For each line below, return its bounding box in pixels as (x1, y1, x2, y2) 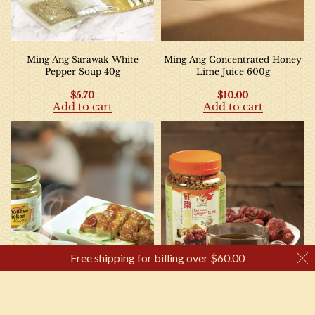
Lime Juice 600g (195, 65, 270, 77)
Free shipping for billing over (70, 251, 210, 264)
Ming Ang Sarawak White (26, 53, 139, 65)
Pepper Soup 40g (44, 65, 120, 77)
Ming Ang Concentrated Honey (164, 53, 302, 65)
